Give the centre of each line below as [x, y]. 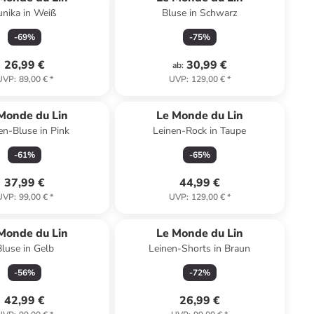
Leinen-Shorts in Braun [200, 248]
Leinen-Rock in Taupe [200, 131]
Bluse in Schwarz [200, 13]
